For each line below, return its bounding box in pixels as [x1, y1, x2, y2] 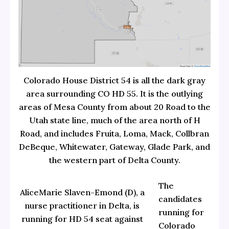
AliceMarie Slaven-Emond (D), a [19, 187, 145, 197]
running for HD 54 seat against [21, 213, 143, 224]
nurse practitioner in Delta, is [25, 200, 140, 211]
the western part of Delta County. [49, 154, 180, 165]
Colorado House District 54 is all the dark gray [24, 75, 205, 85]
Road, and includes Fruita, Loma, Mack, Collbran [20, 128, 209, 139]
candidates [158, 193, 202, 204]
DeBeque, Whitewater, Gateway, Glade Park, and [19, 141, 210, 152]
